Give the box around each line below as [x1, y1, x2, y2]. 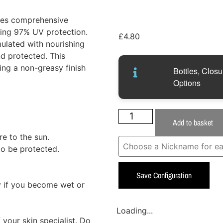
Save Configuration [136, 169, 192, 181]
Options [173, 77, 201, 89]
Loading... [116, 205, 153, 216]
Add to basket [172, 116, 213, 128]
